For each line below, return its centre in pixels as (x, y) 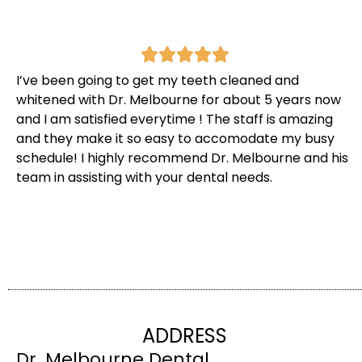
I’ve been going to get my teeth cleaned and (158, 81)
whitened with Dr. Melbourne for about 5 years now (179, 100)
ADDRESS (184, 335)
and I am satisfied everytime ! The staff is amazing (175, 120)
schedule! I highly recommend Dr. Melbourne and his (182, 158)
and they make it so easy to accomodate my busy (175, 139)
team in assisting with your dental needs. (144, 178)
